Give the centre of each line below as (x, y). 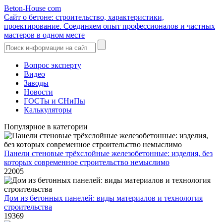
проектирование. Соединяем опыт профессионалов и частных (110, 26)
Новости (38, 92)
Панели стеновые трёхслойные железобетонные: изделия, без (108, 153)
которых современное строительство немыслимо (87, 162)
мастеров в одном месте (44, 35)
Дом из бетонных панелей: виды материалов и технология (103, 198)
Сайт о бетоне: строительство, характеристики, (84, 17)
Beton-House (26, 8)
